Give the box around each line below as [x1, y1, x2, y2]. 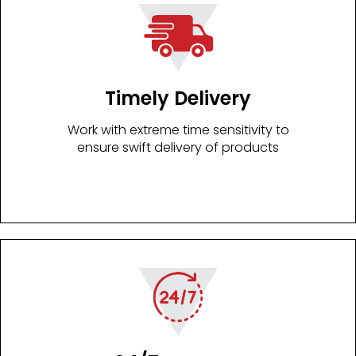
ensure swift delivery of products [77, 138, 279, 157]
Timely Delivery [105, 85, 251, 112]
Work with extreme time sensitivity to [67, 121, 289, 140]
